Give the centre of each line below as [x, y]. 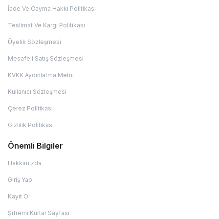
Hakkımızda [25, 163]
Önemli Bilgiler [35, 146]
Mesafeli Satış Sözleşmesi [46, 59]
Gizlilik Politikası [31, 125]
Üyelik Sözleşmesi [34, 42]
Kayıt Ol [19, 197]
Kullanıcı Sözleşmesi [37, 92]
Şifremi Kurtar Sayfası [39, 213]
